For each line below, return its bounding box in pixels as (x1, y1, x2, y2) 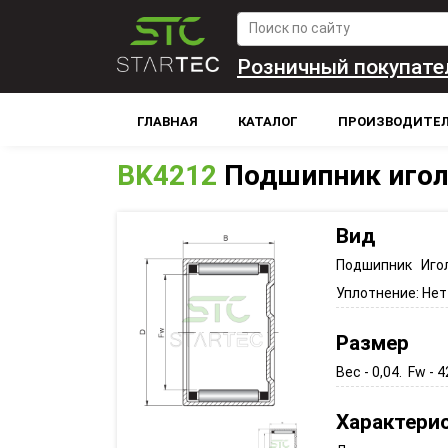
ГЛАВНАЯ (136, 113, 198, 129)
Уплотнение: (335, 284, 422, 301)
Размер (335, 330, 409, 355)
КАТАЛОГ (237, 113, 298, 129)
